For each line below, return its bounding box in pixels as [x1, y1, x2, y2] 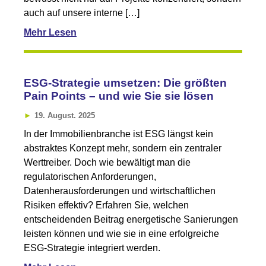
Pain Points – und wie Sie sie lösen [24, 89, 214, 102]
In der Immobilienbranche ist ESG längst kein [24, 128, 213, 139]
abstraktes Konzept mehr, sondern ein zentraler [24, 142, 221, 153]
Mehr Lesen [24, 27, 77, 37]
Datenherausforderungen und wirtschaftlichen [24, 185, 216, 196]
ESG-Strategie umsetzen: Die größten [24, 76, 227, 89]
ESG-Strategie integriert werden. [24, 242, 160, 253]
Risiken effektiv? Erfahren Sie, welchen [24, 199, 189, 210]
